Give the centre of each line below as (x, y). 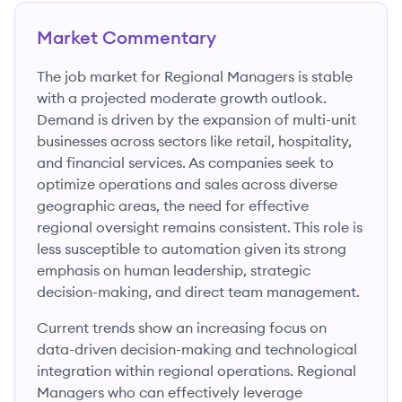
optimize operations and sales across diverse (187, 184)
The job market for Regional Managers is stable (195, 76)
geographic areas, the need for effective (173, 205)
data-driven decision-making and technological (197, 349)
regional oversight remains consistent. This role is (200, 227)
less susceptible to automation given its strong (192, 249)
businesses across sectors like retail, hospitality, (194, 141)
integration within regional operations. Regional (197, 371)
